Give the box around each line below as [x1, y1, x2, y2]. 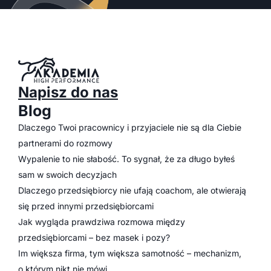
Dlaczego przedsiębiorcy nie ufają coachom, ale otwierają [18, 185, 246, 195]
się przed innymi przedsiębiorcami [18, 201, 154, 211]
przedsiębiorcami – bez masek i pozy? [18, 232, 170, 243]
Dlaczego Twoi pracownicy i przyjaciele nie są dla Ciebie [18, 122, 241, 132]
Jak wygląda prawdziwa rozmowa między [18, 217, 185, 227]
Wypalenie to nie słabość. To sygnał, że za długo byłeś [18, 154, 235, 164]
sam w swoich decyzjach [18, 169, 117, 180]
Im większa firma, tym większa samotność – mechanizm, [18, 248, 241, 258]
